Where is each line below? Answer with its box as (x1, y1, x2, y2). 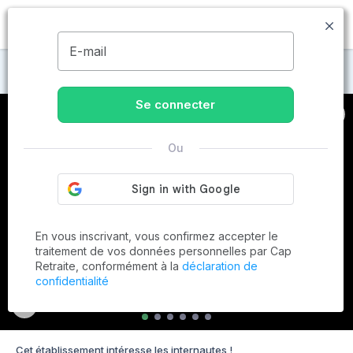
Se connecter (136, 97, 216, 112)
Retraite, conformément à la (35, 259, 182, 273)
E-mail (69, 43, 106, 59)
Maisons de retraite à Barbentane (30, 62, 233, 78)
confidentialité (35, 274, 109, 288)
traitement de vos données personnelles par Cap (35, 244, 292, 258)
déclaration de (182, 259, 258, 273)
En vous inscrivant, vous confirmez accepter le (35, 229, 278, 243)
